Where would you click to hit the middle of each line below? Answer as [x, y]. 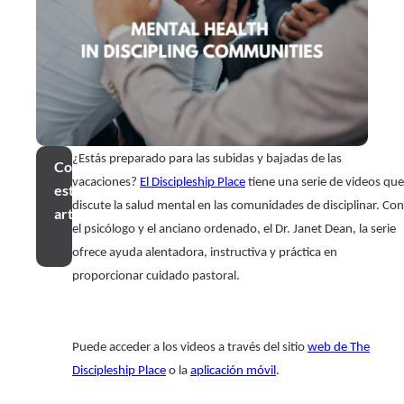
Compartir [87, 167]
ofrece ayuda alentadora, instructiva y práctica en [205, 253]
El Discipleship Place [193, 183]
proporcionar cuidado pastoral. [156, 277]
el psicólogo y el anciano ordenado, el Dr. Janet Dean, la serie [234, 230]
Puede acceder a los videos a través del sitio [190, 347]
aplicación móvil [233, 371]
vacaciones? [106, 183]
